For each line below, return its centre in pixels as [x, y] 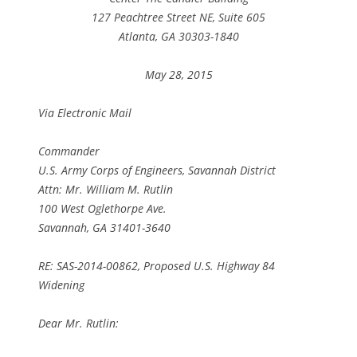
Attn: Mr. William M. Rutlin [106, 189]
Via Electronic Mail [85, 112]
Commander [69, 151]
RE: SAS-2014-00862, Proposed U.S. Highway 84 [157, 265]
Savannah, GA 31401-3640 [104, 227]
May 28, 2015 [178, 74]
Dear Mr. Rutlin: [78, 323]
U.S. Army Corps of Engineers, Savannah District [157, 170]
